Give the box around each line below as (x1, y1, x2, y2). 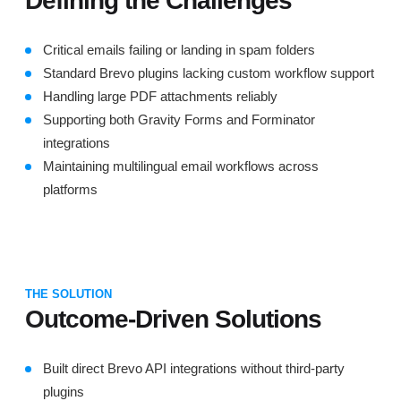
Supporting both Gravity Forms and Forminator (43, 112, 315, 127)
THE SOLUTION (25, 287, 112, 301)
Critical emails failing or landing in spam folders (43, 42, 315, 57)
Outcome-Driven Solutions (25, 305, 321, 333)
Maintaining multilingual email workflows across (43, 158, 319, 174)
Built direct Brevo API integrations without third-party (43, 361, 345, 376)
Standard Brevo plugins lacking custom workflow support (43, 65, 374, 81)
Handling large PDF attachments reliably (43, 89, 277, 104)
